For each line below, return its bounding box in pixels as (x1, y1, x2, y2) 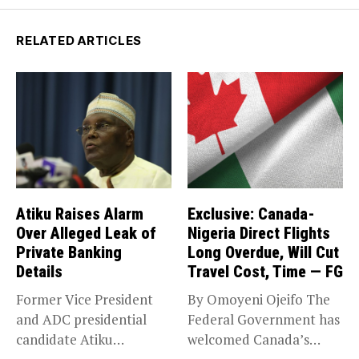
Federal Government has (188, 310, 340, 329)
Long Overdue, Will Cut (188, 243, 339, 263)
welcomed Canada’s (188, 330, 309, 349)
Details (16, 262, 63, 282)
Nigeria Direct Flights (188, 224, 330, 244)
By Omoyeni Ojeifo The (188, 290, 330, 309)
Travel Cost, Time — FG (188, 262, 343, 282)
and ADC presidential (16, 310, 147, 329)
